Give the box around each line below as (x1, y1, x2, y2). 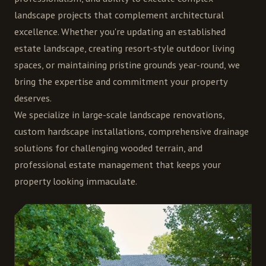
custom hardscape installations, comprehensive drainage (14, 125, 249, 138)
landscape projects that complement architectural (14, 8, 224, 22)
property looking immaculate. (14, 175, 137, 188)
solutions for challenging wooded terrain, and (14, 141, 202, 155)
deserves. (14, 91, 52, 105)
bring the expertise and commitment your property (14, 75, 227, 88)
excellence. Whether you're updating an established (14, 25, 226, 39)
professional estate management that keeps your (14, 158, 221, 172)
